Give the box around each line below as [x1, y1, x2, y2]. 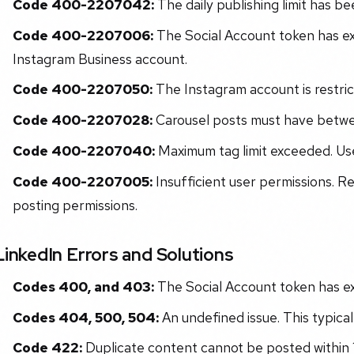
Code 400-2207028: [12, 111, 153, 130]
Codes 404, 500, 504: [12, 307, 159, 326]
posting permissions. [12, 195, 137, 214]
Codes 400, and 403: [12, 277, 154, 296]
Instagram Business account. [12, 49, 187, 68]
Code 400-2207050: [12, 80, 153, 99]
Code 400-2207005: [12, 171, 153, 190]
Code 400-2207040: [12, 141, 155, 160]
